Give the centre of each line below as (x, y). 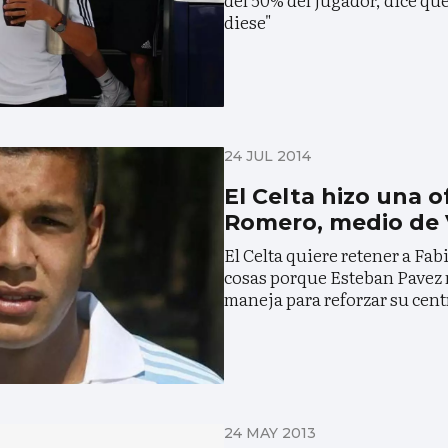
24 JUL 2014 (267, 156)
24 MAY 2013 (270, 432)
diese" (247, 22)
